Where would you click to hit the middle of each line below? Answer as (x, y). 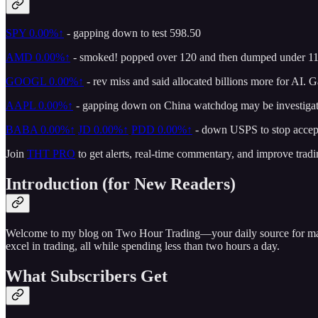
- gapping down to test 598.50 (132, 33)
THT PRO (51, 154)
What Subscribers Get (87, 276)
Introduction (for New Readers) (121, 184)
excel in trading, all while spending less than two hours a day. (143, 246)
